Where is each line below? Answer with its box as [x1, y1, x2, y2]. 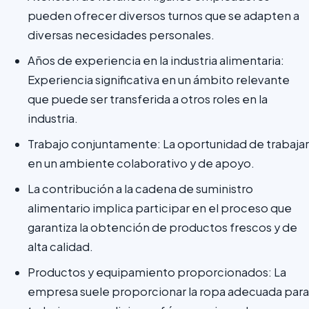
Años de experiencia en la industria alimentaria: [28, 53, 284, 68]
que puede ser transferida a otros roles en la [28, 92, 268, 106]
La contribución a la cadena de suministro [28, 181, 253, 196]
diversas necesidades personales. [28, 28, 215, 42]
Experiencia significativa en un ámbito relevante [28, 72, 290, 87]
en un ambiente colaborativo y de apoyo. [28, 156, 255, 170]
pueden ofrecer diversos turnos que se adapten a [28, 8, 299, 23]
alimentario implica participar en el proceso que [28, 201, 292, 215]
